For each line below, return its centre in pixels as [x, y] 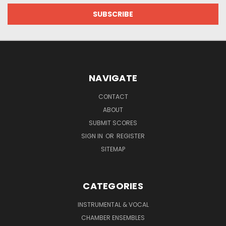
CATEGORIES [113, 186]
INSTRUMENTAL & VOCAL [113, 204]
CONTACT [113, 96]
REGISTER [131, 136]
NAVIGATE [113, 78]
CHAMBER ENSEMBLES [113, 217]
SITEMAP [113, 149]
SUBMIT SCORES [113, 123]
